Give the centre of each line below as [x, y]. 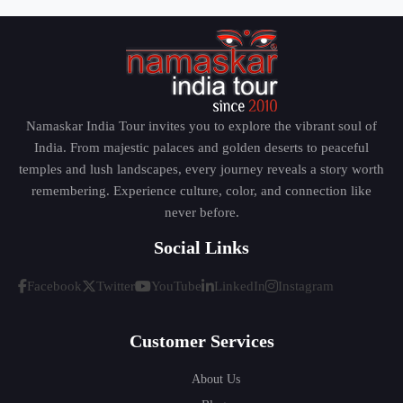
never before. [201, 213]
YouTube [176, 287]
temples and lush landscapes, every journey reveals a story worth [201, 170]
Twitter [116, 287]
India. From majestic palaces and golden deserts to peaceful [201, 148]
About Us [216, 380]
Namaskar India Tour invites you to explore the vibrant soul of [201, 126]
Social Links [201, 248]
